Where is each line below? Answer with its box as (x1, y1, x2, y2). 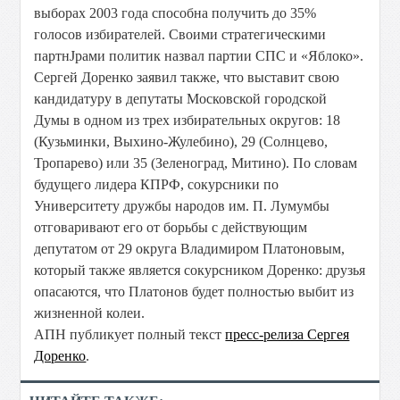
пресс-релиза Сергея (225, 327, 350, 342)
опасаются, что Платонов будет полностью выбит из (34, 284, 354, 299)
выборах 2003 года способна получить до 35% (34, 5, 317, 21)
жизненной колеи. (34, 305, 146, 321)
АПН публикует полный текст (34, 327, 226, 342)
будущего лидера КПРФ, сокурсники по (34, 177, 279, 192)
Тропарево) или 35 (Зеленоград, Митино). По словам (34, 155, 358, 171)
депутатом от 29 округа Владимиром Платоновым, (34, 241, 346, 256)
